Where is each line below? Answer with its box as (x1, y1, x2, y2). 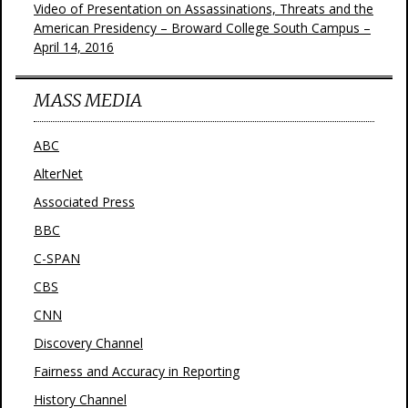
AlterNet (34, 165, 83, 182)
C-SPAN (34, 250, 80, 267)
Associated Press (34, 193, 135, 210)
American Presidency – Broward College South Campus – (34, 19, 371, 36)
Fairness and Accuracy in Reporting (34, 362, 240, 380)
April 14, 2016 (34, 38, 114, 56)
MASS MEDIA (34, 88, 142, 111)
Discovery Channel (34, 334, 143, 352)
